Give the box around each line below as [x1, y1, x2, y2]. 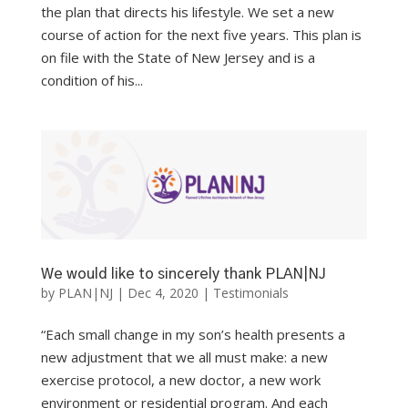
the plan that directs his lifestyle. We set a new [40, 3, 334, 22]
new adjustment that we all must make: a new [40, 347, 328, 366]
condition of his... [40, 71, 143, 90]
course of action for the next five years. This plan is [40, 25, 362, 45]
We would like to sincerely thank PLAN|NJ [40, 266, 326, 281]
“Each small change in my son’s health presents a [40, 324, 345, 343]
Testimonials [212, 283, 289, 301]
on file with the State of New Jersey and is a [40, 48, 315, 67]
